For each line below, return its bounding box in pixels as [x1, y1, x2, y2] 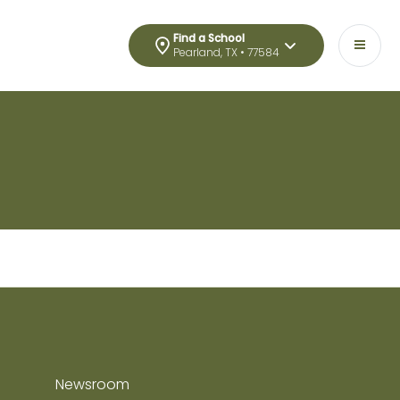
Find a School [173, 30, 245, 46]
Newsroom [54, 374, 129, 395]
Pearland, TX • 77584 [173, 45, 279, 60]
